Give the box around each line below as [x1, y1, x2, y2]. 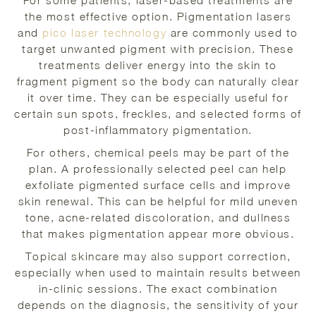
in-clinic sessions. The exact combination [38, 281, 278, 295]
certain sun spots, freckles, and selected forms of [14, 107, 302, 121]
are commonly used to [166, 26, 298, 39]
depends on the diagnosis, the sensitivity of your [17, 298, 299, 311]
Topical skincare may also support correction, [25, 249, 291, 262]
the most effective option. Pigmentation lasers [24, 10, 292, 23]
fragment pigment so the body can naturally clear [16, 75, 300, 88]
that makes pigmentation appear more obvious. [21, 226, 295, 240]
